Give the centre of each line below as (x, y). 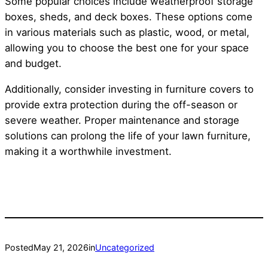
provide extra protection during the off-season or (121, 105)
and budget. (33, 64)
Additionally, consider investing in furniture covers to (129, 89)
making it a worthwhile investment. (88, 152)
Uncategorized (125, 248)
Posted (19, 248)
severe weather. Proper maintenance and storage (122, 121)
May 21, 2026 (61, 248)
